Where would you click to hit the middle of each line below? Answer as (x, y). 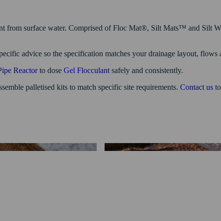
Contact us (198, 87)
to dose (51, 70)
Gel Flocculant (87, 70)
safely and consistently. (146, 70)
